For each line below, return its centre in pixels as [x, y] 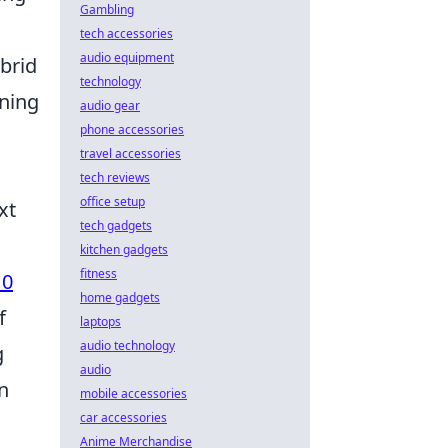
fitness [98, 273]
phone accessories [132, 129]
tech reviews [115, 177]
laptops [100, 321]
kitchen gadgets [124, 249]
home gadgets [120, 297]
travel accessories [130, 153]
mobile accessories [133, 393]
